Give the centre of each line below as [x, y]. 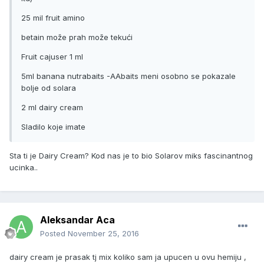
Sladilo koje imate [53, 127]
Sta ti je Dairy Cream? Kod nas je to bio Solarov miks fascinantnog [131, 156]
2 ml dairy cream [52, 108]
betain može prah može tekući [77, 37]
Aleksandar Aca [77, 220]
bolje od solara [49, 88]
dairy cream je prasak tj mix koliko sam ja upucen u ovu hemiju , [128, 257]
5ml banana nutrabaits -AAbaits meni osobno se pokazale [128, 76]
